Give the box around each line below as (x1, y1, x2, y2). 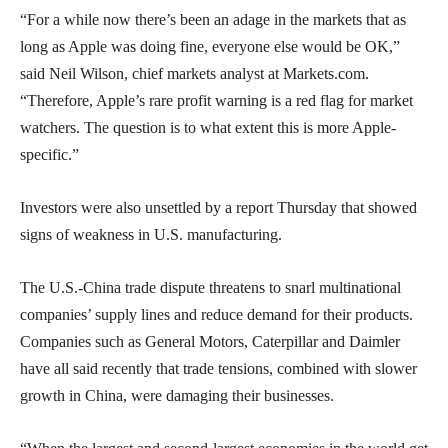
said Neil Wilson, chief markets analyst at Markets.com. (20, 64, 369, 82)
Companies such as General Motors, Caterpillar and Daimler (20, 332, 400, 350)
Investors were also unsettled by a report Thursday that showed (20, 198, 417, 216)
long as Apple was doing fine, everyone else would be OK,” (20, 37, 400, 55)
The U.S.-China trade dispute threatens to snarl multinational (20, 278, 401, 296)
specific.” (20, 145, 79, 163)
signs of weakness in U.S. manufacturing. (20, 225, 282, 243)
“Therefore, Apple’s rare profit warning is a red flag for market (20, 91, 413, 109)
